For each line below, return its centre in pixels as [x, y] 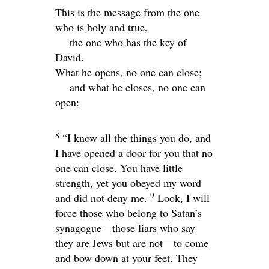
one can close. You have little [119, 168]
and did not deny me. [101, 198]
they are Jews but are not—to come [132, 243]
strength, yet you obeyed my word [128, 183]
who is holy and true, [101, 27]
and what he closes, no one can [138, 87]
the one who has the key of [128, 42]
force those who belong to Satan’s [128, 213]
